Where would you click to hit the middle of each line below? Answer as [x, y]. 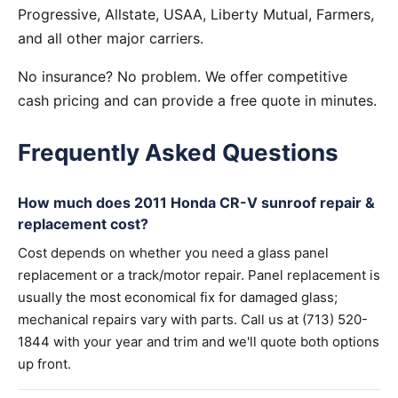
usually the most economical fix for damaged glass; [178, 297]
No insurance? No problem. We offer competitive [183, 76]
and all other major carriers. [111, 38]
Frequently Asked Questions [178, 152]
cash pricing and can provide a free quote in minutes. [197, 100]
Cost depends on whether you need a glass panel [173, 253]
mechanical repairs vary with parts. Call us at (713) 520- [193, 319]
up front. [44, 364]
